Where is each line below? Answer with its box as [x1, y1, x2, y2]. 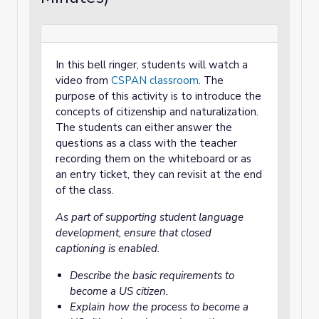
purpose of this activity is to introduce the [56, 89, 261, 103]
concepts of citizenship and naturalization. [56, 105, 258, 119]
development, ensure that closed [56, 226, 211, 240]
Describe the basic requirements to [70, 268, 234, 283]
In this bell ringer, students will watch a [56, 58, 248, 72]
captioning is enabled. [56, 241, 159, 256]
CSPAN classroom [111, 73, 199, 88]
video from [56, 73, 111, 88]
